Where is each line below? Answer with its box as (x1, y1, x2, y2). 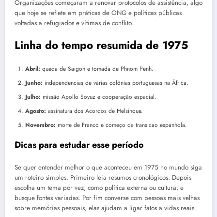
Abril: (25, 64, 40, 73)
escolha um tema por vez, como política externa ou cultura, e (15, 183, 184, 193)
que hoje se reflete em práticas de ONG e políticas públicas (15, 8, 182, 17)
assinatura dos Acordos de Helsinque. (46, 106, 143, 115)
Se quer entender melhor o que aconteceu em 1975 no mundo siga (15, 163, 202, 172)
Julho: (25, 92, 41, 101)
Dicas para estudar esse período (15, 138, 144, 151)
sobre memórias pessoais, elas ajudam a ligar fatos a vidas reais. (15, 203, 196, 213)
